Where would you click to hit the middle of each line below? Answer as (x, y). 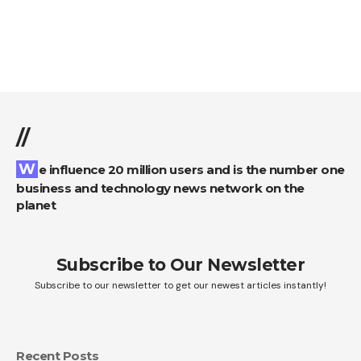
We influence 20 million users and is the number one (27, 169)
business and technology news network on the (160, 188)
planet (36, 205)
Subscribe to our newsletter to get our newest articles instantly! (180, 285)
